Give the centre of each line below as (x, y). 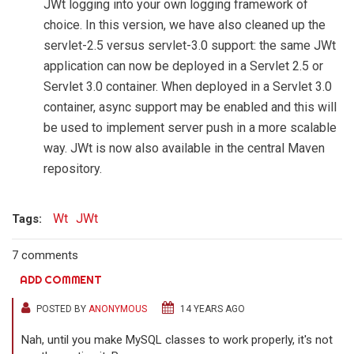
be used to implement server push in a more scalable (190, 128)
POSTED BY (61, 309)
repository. (73, 169)
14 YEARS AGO (211, 309)
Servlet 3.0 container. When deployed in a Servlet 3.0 (188, 87)
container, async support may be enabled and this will (190, 107)
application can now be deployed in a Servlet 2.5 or (183, 66)
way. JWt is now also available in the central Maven (184, 148)
